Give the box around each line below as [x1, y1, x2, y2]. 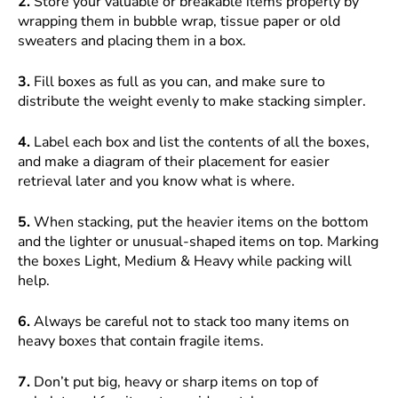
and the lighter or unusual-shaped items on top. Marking [18, 232, 378, 251]
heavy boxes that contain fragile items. [18, 331, 264, 351]
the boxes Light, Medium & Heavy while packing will [18, 251, 352, 271]
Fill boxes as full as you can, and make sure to [30, 72, 325, 92]
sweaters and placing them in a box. [18, 31, 246, 51]
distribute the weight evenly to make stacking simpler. [18, 92, 366, 111]
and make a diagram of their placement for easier [18, 152, 330, 171]
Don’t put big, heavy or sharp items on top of [30, 372, 318, 392]
